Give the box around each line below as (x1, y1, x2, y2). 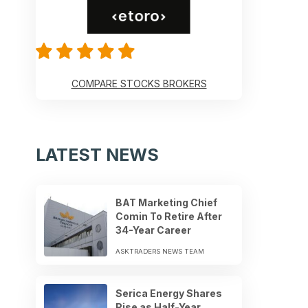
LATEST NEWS (36, 144, 159, 165)
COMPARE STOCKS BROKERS (71, 77, 207, 89)
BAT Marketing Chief (115, 196, 217, 208)
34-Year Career (115, 223, 191, 236)
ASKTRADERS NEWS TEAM (115, 247, 204, 255)
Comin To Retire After (115, 210, 222, 222)
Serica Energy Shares (115, 287, 222, 299)
